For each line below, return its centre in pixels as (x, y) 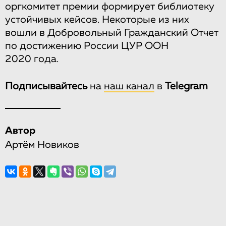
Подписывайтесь (46, 86)
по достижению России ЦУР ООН (87, 46)
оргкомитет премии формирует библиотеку (110, 6)
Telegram (186, 86)
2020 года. (32, 59)
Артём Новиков (42, 145)
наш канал (129, 86)
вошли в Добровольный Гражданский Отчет (112, 33)
